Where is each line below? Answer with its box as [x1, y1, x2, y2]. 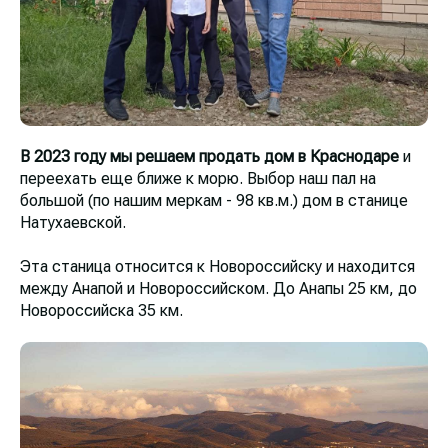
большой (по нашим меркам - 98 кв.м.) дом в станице [20, 190, 408, 210]
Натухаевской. [20, 212, 126, 232]
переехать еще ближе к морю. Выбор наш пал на [20, 168, 376, 188]
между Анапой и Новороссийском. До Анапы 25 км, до [20, 278, 417, 298]
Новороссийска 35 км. [20, 300, 183, 320]
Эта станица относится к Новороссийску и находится [20, 256, 415, 276]
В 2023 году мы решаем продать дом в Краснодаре [20, 146, 399, 166]
